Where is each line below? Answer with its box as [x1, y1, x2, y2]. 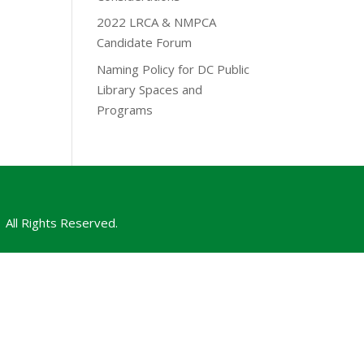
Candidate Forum [97, 34, 193, 50]
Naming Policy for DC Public [97, 60, 250, 77]
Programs [97, 101, 154, 118]
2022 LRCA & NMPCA [97, 14, 217, 30]
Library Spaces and [97, 80, 203, 97]
